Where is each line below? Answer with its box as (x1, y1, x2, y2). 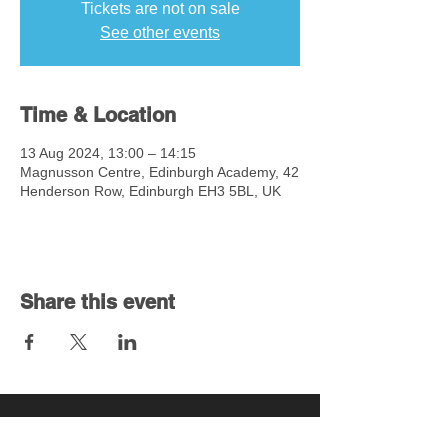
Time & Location (20, 103, 176, 127)
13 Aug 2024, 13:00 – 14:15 (20, 145, 196, 161)
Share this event (20, 290, 175, 314)
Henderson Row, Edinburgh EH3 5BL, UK (20, 183, 281, 199)
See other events (100, 24, 220, 41)
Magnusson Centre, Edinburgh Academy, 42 (20, 164, 299, 180)
